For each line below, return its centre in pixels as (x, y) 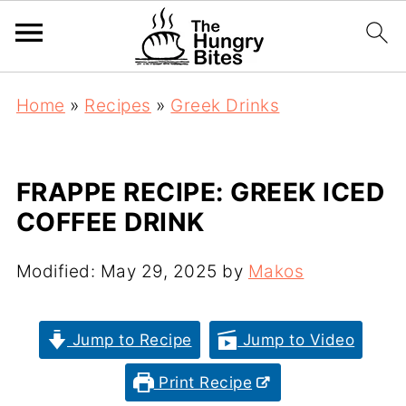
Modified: (58, 271)
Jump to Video (296, 339)
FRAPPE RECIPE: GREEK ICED (200, 192)
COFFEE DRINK (110, 222)
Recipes (118, 106)
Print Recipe (203, 382)
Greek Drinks (225, 106)
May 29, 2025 (159, 271)
